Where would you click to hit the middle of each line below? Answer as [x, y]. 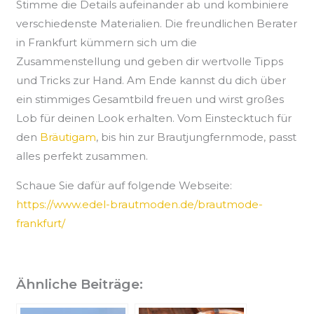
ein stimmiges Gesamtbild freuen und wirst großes [150, 100]
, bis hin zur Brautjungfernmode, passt [197, 137]
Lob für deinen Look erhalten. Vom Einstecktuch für [154, 118]
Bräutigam [68, 137]
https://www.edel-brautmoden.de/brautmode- [140, 205]
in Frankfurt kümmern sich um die [107, 43]
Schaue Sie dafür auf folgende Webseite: [124, 186]
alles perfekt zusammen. [82, 156]
